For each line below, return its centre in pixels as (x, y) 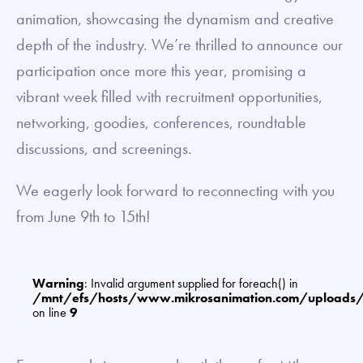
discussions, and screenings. (104, 148)
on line (51, 312)
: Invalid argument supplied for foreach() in (191, 283)
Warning (58, 283)
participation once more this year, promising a (161, 70)
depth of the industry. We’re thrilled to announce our (179, 44)
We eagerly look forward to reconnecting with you (175, 190)
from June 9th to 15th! (83, 216)
